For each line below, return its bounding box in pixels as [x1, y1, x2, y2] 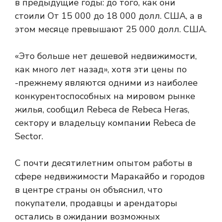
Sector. [15, 130, 43, 142]
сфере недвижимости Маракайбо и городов [15, 170, 205, 182]
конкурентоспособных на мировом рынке [15, 90, 195, 102]
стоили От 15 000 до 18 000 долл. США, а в [15, 10, 202, 22]
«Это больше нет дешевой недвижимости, [15, 50, 197, 62]
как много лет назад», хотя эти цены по [15, 63, 187, 75]
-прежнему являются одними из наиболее [15, 77, 198, 89]
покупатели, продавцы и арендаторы [15, 197, 177, 209]
